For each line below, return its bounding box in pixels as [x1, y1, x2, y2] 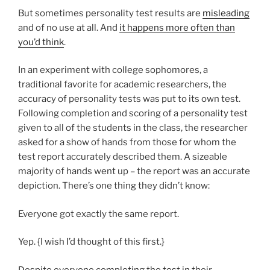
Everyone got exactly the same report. [18, 208, 179, 219]
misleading [202, 7, 250, 19]
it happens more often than [119, 22, 235, 33]
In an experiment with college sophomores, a [18, 64, 208, 76]
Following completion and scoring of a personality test [18, 108, 248, 119]
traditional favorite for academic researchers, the [18, 79, 227, 90]
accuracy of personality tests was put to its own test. [18, 93, 240, 105]
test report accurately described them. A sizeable [18, 151, 227, 163]
